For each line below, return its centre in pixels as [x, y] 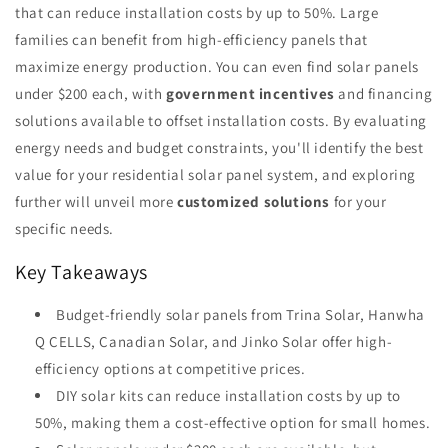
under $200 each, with [91, 93]
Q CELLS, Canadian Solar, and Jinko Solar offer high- [214, 342]
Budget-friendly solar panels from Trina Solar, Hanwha [240, 315]
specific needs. [64, 228]
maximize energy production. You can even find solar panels [217, 66]
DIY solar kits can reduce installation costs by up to [228, 396]
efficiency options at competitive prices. [170, 369]
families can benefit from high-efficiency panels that [191, 39]
